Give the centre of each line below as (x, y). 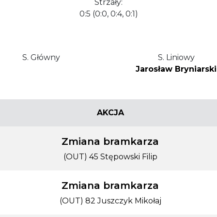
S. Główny (41, 57)
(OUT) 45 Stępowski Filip (110, 157)
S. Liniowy (176, 57)
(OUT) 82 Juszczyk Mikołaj (110, 201)
